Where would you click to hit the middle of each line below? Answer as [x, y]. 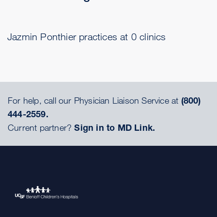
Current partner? [41, 127]
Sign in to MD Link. [115, 127]
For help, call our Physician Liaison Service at [94, 100]
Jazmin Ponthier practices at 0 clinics [87, 37]
